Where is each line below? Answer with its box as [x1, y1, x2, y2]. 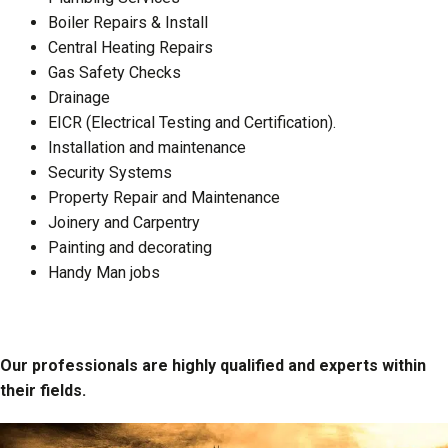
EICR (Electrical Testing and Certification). [48, 113, 336, 133]
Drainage [48, 88, 110, 108]
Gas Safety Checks [48, 63, 181, 83]
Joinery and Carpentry [48, 213, 200, 233]
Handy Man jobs [48, 263, 160, 283]
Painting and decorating [48, 238, 212, 258]
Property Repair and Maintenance [48, 188, 280, 208]
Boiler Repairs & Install [48, 13, 208, 33]
